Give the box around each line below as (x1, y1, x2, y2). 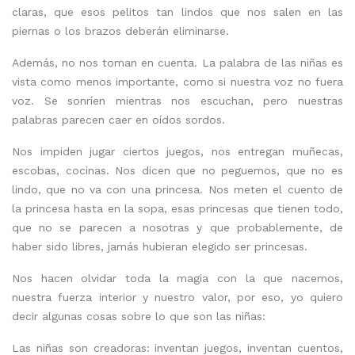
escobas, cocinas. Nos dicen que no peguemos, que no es (12, 163, 343, 177)
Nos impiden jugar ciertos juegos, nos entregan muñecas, (12, 144, 343, 158)
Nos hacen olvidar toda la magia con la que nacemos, (12, 271, 343, 284)
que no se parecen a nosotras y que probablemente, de (12, 220, 343, 234)
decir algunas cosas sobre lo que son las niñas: (12, 309, 265, 323)
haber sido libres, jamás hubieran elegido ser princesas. (12, 239, 307, 253)
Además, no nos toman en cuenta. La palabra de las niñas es (12, 55, 343, 69)
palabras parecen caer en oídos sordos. (12, 113, 225, 126)
